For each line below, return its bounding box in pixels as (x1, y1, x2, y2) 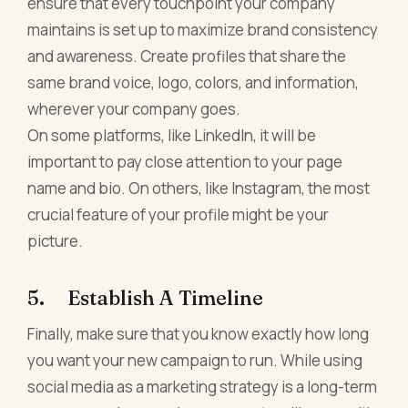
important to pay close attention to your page (27, 150, 343, 172)
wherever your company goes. (27, 97, 241, 119)
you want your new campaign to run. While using (27, 350, 363, 372)
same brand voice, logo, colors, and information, (27, 71, 360, 93)
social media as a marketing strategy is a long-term (27, 376, 378, 398)
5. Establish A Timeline (27, 285, 264, 311)
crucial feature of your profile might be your (27, 203, 330, 225)
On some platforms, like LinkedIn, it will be (27, 124, 317, 146)
